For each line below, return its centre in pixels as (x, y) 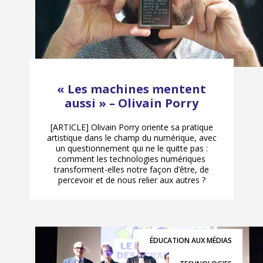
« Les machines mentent (131, 89)
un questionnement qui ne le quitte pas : (131, 149)
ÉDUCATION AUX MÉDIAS (191, 241)
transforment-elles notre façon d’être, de (131, 170)
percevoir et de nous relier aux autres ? (131, 180)
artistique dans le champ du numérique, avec (131, 138)
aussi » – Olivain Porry (131, 103)
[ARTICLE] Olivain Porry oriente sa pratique (131, 127)
